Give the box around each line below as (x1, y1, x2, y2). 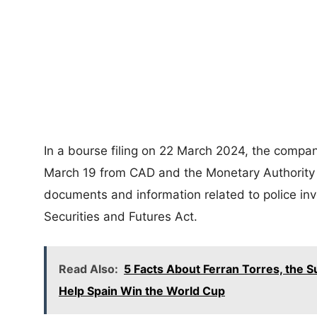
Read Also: (59, 262, 118, 276)
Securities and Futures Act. (44, 209, 197, 224)
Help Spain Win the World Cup (59, 284, 225, 298)
